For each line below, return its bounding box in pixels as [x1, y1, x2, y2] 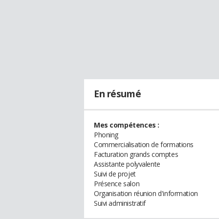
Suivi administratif [94, 198, 146, 208]
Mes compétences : [94, 120, 159, 130]
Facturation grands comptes [94, 150, 178, 159]
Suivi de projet [94, 169, 136, 178]
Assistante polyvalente [94, 159, 160, 169]
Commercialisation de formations [94, 140, 194, 149]
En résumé [94, 88, 141, 100]
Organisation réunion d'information [94, 189, 198, 198]
